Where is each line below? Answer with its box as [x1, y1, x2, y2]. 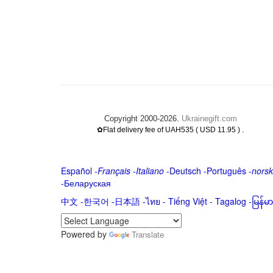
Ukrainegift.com [181, 114, 237, 123]
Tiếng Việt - [168, 195, 215, 207]
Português [206, 165, 246, 177]
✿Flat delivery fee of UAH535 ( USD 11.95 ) [96, 126, 242, 134]
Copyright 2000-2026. [104, 114, 182, 123]
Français [97, 165, 130, 177]
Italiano [135, 165, 164, 177]
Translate [131, 229, 164, 240]
